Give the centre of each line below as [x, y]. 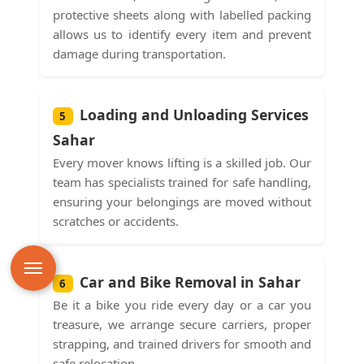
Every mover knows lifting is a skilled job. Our [182, 162]
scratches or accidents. [115, 221]
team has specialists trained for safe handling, [182, 182]
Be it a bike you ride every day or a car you [182, 304]
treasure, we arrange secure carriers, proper [182, 324]
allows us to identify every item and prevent [182, 34]
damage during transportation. [139, 53]
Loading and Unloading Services [194, 114]
